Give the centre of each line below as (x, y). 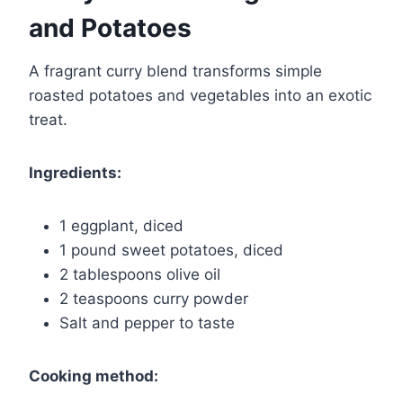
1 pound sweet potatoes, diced (171, 250)
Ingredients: (75, 172)
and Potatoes (110, 27)
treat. (48, 119)
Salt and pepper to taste (147, 322)
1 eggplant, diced (121, 225)
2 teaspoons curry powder (154, 298)
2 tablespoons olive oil (140, 274)
